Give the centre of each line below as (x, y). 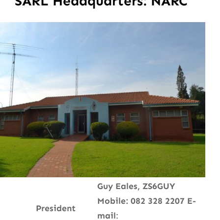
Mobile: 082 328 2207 (141, 201)
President (56, 208)
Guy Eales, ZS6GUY (136, 186)
